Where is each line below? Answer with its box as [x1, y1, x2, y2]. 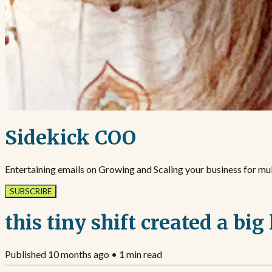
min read [124, 248, 162, 260]
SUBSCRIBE [10, 186, 52, 196]
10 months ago [48, 248, 109, 260]
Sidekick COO [5, 126, 136, 151]
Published [5, 248, 48, 260]
